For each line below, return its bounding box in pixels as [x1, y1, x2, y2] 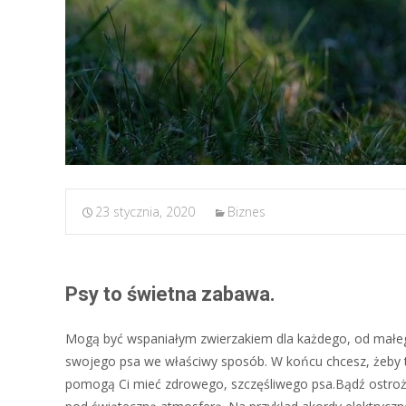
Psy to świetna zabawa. [65, 283, 275, 305]
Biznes [227, 203, 266, 220]
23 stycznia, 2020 [95, 203, 195, 220]
